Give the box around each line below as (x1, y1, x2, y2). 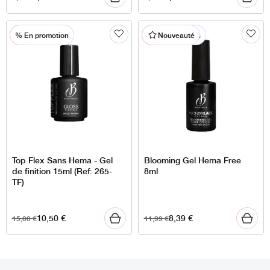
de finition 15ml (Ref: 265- (11, 164, 112, 177)
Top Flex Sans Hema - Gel (11, 153, 113, 166)
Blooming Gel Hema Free (143, 153, 241, 166)
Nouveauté (158, 30, 195, 41)
